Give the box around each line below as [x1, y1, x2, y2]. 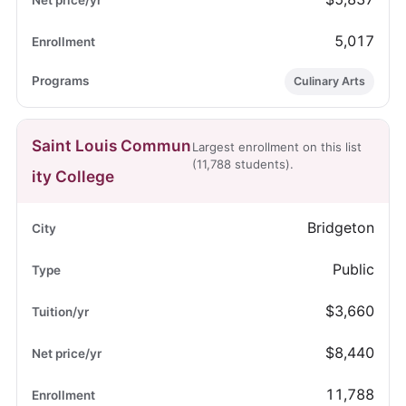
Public [333, 260, 375, 279]
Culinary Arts [294, 74, 366, 89]
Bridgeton [307, 218, 375, 237]
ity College [31, 167, 114, 187]
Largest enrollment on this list [192, 140, 362, 155]
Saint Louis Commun [31, 136, 191, 156]
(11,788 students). [192, 157, 295, 172]
